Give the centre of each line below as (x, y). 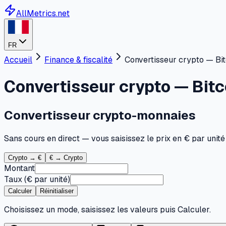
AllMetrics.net (43, 13)
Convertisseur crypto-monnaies (100, 116)
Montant (19, 168)
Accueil (18, 60)
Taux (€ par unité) (37, 180)
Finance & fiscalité (78, 60)
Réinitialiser (57, 191)
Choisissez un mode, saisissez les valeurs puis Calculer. (107, 210)
